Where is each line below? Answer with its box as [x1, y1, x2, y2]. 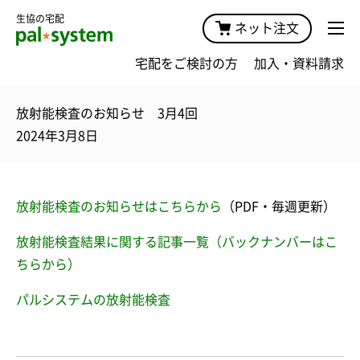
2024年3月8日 [16, 129, 98, 142]
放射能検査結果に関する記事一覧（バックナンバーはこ [16, 235, 337, 248]
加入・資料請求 [254, 56, 344, 70]
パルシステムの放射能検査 [16, 292, 170, 306]
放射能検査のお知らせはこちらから [16, 199, 222, 213]
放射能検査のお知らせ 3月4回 [16, 106, 198, 120]
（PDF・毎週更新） [222, 199, 336, 213]
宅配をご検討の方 [135, 56, 238, 70]
